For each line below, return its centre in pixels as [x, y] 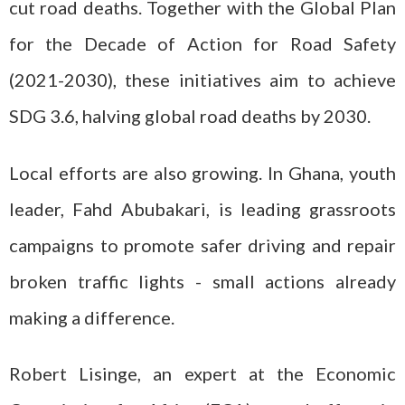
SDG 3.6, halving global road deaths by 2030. [190, 116]
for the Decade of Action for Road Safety [202, 43]
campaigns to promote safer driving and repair [202, 245]
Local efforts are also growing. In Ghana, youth [202, 172]
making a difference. [92, 317]
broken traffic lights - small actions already [202, 281]
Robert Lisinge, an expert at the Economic [202, 373]
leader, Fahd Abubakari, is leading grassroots [202, 208]
